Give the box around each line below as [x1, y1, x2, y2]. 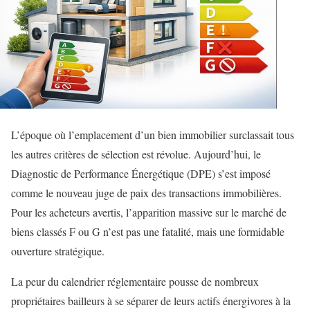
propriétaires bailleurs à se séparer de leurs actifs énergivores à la [11, 293, 291, 308]
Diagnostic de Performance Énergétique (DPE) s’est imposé [11, 166, 271, 181]
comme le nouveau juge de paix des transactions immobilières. [11, 185, 282, 200]
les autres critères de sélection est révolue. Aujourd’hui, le [11, 147, 261, 161]
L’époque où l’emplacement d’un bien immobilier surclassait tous [11, 127, 294, 142]
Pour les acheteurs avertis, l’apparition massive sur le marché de [11, 205, 286, 219]
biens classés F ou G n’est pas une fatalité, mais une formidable [11, 224, 284, 239]
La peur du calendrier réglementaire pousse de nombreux [11, 274, 259, 289]
